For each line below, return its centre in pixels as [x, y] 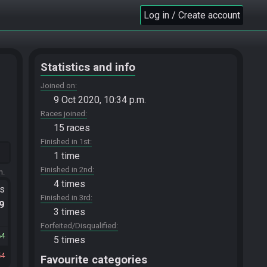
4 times [69, 184]
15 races [72, 128]
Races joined [63, 114]
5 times [69, 240]
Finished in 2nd [66, 170]
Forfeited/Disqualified [78, 226]
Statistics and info [88, 67]
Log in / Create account [192, 15]
